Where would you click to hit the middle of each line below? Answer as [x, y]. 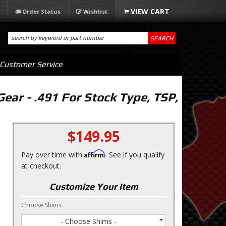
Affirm [95, 154]
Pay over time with [53, 155]
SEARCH [161, 38]
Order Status [41, 11]
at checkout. [41, 166]
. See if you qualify [135, 155]
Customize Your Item [94, 186]
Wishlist [95, 11]
